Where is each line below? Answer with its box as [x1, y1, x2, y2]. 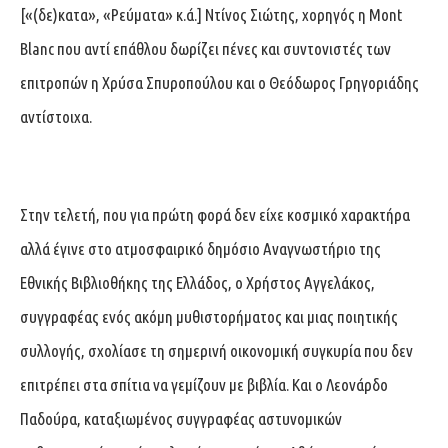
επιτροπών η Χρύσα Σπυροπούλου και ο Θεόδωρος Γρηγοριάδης [20, 72, 419, 92]
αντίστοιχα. [20, 106, 92, 126]
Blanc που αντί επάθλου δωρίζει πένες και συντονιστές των [20, 38, 391, 58]
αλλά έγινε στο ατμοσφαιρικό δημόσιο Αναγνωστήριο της [20, 238, 381, 258]
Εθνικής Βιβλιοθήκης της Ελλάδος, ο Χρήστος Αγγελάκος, [20, 272, 375, 292]
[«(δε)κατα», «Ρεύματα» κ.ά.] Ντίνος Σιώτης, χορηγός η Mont [20, 4, 402, 24]
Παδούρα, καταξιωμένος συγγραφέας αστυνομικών [20, 408, 342, 428]
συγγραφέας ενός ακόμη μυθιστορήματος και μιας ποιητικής [20, 306, 398, 326]
